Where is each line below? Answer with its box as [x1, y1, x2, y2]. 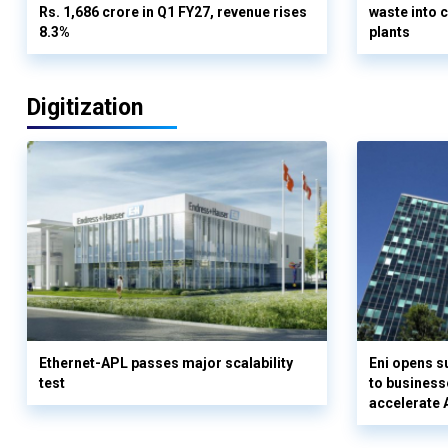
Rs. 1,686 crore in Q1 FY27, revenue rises [39, 3, 307, 20]
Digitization [27, 93, 143, 121]
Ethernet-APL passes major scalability [39, 354, 293, 371]
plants [369, 23, 410, 40]
